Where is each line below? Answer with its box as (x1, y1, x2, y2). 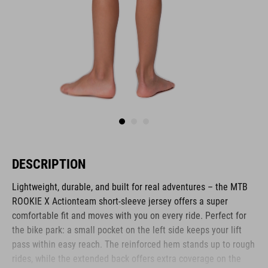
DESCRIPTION (12, 157, 86, 172)
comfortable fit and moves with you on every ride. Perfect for (12, 210, 246, 221)
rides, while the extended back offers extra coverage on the (12, 253, 241, 264)
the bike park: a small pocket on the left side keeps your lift (12, 224, 242, 236)
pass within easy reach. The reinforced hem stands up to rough (12, 239, 255, 250)
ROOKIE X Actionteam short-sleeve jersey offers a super (12, 196, 228, 207)
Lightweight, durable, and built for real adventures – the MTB (12, 181, 248, 193)
